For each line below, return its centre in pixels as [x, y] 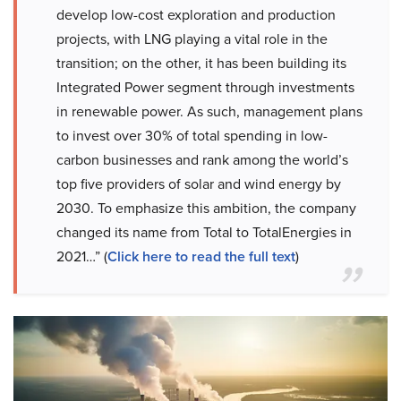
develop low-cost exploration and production [196, 15]
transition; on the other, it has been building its [201, 63]
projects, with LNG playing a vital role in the [192, 39]
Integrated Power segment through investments [205, 87]
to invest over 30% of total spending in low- [192, 136]
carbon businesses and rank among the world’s [202, 160]
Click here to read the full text [201, 256]
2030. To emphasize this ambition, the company [206, 208]
